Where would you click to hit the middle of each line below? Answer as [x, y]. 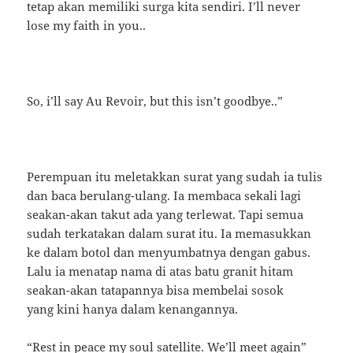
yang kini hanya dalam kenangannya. [133, 308]
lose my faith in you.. [87, 25]
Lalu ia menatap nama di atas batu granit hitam [160, 271]
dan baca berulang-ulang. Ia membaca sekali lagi [164, 195]
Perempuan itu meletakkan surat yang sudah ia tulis [175, 176]
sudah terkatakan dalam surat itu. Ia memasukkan [169, 233]
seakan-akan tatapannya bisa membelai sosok [156, 290]
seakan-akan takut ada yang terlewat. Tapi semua [165, 214]
